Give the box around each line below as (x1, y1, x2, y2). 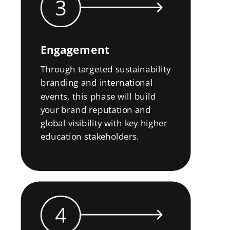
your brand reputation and (40, 103, 151, 116)
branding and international (40, 76, 153, 89)
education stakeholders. (40, 130, 140, 143)
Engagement (40, 42, 110, 57)
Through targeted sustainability (40, 63, 171, 75)
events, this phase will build (40, 90, 156, 102)
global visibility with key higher (40, 117, 168, 129)
